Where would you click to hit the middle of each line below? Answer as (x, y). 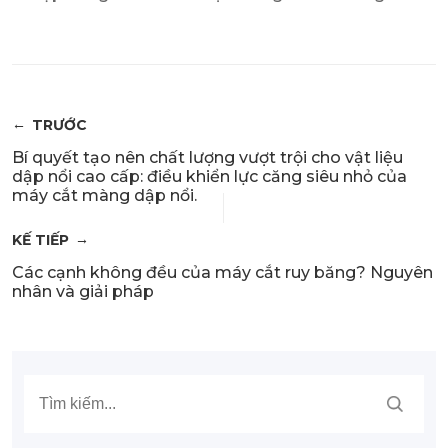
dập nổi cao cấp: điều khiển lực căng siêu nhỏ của (209, 176)
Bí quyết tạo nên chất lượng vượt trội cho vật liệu (207, 157)
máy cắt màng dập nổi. (104, 195)
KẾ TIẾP (40, 239)
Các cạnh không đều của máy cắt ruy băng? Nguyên (222, 272)
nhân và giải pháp (83, 291)
